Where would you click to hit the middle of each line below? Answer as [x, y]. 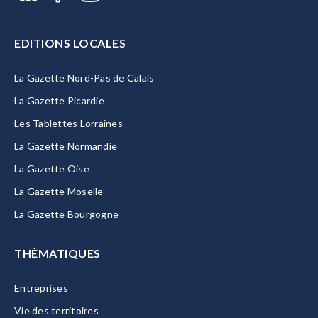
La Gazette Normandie [66, 146]
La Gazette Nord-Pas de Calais [84, 78]
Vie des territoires [56, 311]
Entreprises [41, 288]
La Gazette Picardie [59, 100]
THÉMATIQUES [57, 253]
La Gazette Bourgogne [66, 214]
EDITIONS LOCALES [70, 43]
